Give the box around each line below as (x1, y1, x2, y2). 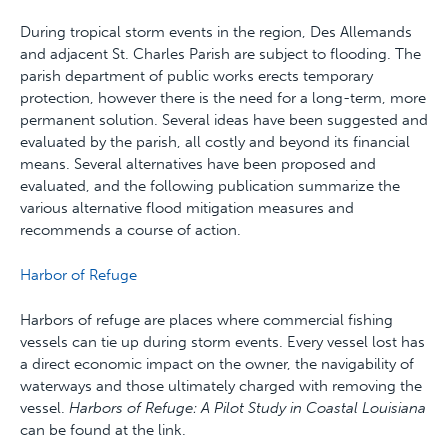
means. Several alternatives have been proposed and (20, 155, 376, 173)
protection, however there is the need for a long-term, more (20, 89, 426, 107)
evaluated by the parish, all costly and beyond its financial (20, 133, 410, 151)
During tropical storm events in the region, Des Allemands (20, 23, 412, 41)
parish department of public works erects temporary (20, 67, 373, 85)
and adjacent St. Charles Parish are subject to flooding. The (20, 45, 421, 63)
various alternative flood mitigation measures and (20, 199, 354, 217)
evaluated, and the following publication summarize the (20, 177, 400, 195)
